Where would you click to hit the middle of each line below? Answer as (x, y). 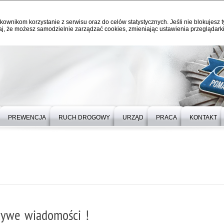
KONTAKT (203, 117)
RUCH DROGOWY (84, 117)
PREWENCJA (27, 117)
